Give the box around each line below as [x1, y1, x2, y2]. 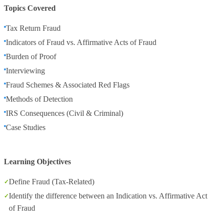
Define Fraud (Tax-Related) [9, 177, 94, 186]
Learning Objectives [4, 157, 71, 166]
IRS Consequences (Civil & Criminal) [6, 109, 123, 117]
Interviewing [6, 66, 45, 75]
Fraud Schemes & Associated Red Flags [6, 81, 130, 89]
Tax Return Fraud [6, 24, 61, 32]
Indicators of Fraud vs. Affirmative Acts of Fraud [6, 38, 156, 46]
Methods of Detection [6, 95, 73, 103]
